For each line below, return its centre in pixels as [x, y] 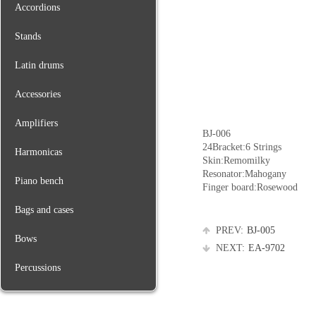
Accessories [38, 94]
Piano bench [39, 181]
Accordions [37, 7]
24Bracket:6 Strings [242, 147]
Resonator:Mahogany [244, 174]
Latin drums [39, 65]
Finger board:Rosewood [250, 187]
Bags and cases [44, 210]
